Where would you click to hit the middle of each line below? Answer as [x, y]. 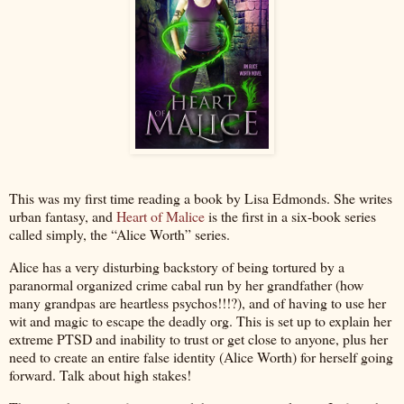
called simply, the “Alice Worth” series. [122, 234]
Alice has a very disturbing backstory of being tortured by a [177, 267]
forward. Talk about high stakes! [100, 375]
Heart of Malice [161, 216]
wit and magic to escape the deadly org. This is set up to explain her [200, 321]
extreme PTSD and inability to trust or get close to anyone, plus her [198, 339]
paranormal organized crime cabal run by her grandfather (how [186, 285]
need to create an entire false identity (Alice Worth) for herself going [201, 357]
